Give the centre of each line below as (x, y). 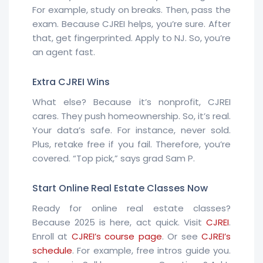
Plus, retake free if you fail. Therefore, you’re (131, 144)
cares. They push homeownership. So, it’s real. (131, 116)
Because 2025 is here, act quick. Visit (119, 222)
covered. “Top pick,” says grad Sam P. (114, 158)
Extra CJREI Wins (71, 82)
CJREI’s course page (117, 236)
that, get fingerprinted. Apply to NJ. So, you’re (131, 38)
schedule (52, 250)
